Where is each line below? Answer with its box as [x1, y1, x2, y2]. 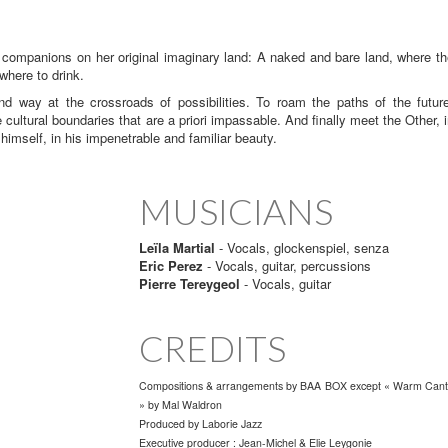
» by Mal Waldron [139, 397, 222, 413]
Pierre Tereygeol [139, 274, 240, 294]
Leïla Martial [139, 238, 215, 258]
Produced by [139, 416, 199, 432]
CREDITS [139, 326, 286, 371]
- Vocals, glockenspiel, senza [215, 238, 389, 258]
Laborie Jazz [199, 416, 262, 432]
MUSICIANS [139, 189, 333, 234]
